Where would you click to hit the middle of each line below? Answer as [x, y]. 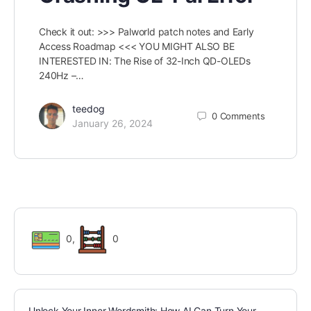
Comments [242, 116]
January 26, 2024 [112, 124]
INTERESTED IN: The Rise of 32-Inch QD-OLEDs [145, 61]
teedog [89, 109]
